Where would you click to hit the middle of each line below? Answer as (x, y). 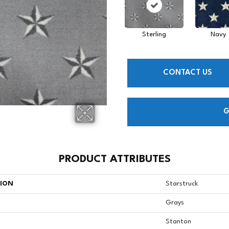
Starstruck (182, 184)
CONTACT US (187, 73)
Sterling (154, 34)
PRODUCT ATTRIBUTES (114, 159)
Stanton (178, 221)
